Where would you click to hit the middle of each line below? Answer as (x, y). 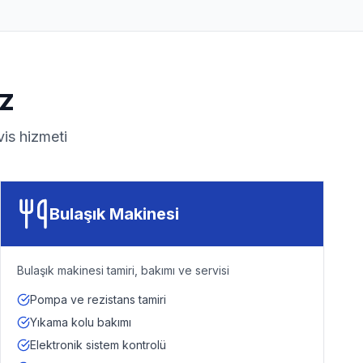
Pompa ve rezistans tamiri (98, 299)
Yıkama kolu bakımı (81, 322)
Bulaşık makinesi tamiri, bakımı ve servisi (123, 270)
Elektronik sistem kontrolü (98, 345)
